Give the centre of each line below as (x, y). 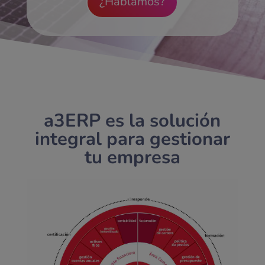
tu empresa (132, 157)
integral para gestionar (132, 139)
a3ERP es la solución (132, 121)
